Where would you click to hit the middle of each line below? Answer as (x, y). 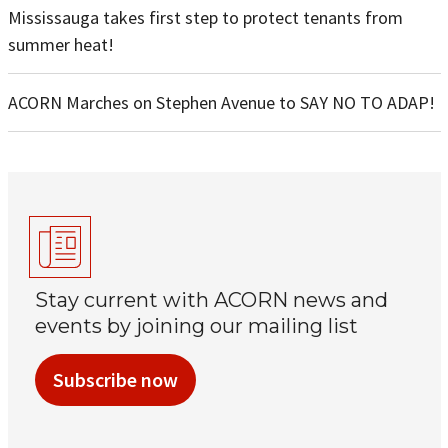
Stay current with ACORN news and (211, 300)
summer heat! (60, 44)
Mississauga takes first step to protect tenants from (205, 17)
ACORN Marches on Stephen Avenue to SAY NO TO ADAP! (221, 102)
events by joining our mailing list (196, 326)
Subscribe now (115, 380)
